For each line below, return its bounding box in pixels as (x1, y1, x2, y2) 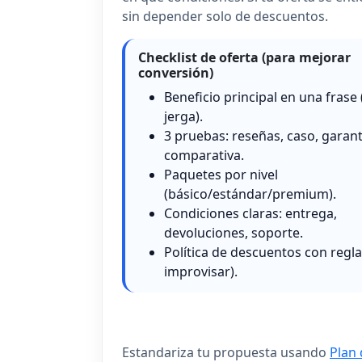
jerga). (164, 107, 203, 126)
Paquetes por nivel (164, 166, 278, 184)
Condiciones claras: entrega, (164, 204, 337, 223)
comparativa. (164, 146, 244, 165)
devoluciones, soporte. (164, 224, 303, 242)
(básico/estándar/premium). (164, 185, 336, 204)
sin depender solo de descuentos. (122, 7, 328, 26)
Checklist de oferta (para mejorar (138, 48, 351, 67)
